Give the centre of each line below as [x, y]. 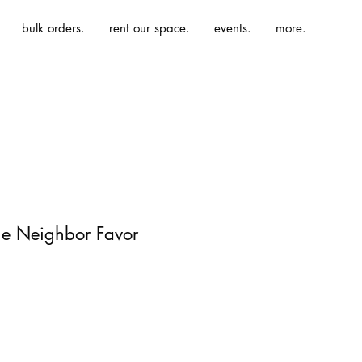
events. [233, 28]
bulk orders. [53, 28]
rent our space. [149, 28]
